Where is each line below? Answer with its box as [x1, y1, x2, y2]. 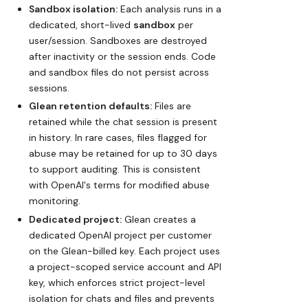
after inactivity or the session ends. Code [29, 49, 216, 63]
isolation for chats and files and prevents [29, 291, 214, 305]
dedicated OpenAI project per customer [29, 228, 212, 241]
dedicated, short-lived [29, 18, 133, 31]
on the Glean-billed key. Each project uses [29, 244, 220, 257]
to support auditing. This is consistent [29, 163, 201, 176]
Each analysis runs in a [118, 2, 221, 15]
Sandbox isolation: [29, 2, 118, 15]
